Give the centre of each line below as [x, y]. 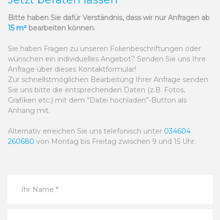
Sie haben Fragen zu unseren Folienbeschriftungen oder [104, 49]
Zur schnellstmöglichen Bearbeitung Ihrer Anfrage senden [108, 80]
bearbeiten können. [62, 28]
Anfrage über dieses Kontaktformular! [73, 69]
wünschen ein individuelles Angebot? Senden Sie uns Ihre [107, 59]
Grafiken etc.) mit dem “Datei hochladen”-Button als [97, 100]
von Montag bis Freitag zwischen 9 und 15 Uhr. [115, 142]
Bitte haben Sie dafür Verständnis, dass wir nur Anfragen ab [109, 18]
